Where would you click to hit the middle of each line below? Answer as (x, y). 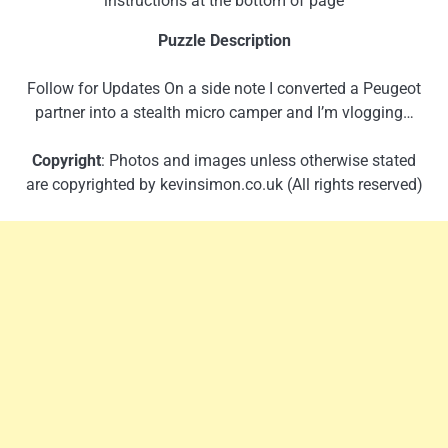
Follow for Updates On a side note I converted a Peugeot (224, 88)
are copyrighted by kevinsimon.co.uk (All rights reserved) (224, 184)
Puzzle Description (224, 40)
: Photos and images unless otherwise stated (258, 160)
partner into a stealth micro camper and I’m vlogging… (224, 112)
